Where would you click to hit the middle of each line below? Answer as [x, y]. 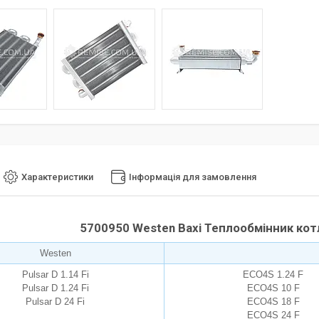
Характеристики [57, 177]
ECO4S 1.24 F [273, 275]
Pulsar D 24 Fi [55, 302]
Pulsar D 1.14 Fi [55, 275]
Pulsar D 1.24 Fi [55, 288]
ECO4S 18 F [273, 302]
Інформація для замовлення [193, 177]
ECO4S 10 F [273, 288]
